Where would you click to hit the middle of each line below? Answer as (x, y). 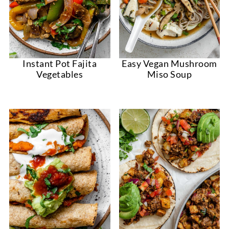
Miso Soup (169, 74)
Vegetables (60, 74)
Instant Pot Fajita (60, 64)
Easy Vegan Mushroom (169, 64)
